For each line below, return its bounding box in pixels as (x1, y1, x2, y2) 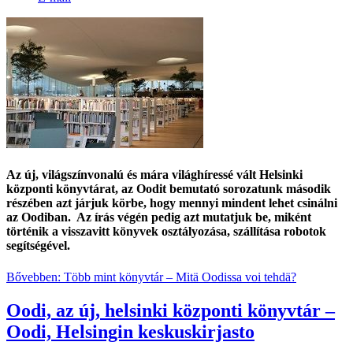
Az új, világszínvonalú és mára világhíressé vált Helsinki (6, 168, 303, 182)
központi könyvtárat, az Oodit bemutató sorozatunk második (6, 182, 331, 196)
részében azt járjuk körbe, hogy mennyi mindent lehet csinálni (6, 196, 337, 210)
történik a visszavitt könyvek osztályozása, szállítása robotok (6, 225, 326, 239)
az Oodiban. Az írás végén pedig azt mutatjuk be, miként (6, 210, 311, 225)
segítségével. (6, 239, 70, 253)
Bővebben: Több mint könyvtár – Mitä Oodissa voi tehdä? (6, 269, 296, 284)
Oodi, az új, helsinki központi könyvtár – (6, 299, 335, 321)
